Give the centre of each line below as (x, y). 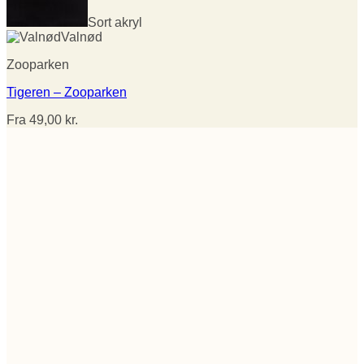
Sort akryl (115, 22)
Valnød (82, 37)
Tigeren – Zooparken (67, 92)
